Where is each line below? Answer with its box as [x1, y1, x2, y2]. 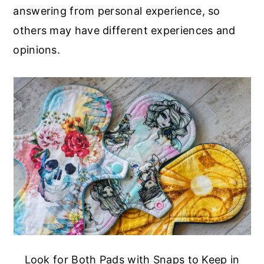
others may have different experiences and [13, 24, 236, 37]
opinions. [13, 43, 61, 56]
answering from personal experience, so [13, 4, 220, 17]
